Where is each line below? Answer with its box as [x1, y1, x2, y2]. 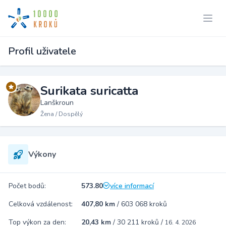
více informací [110, 181, 154, 191]
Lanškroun [40, 98, 74, 107]
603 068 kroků [121, 199, 167, 209]
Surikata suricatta [40, 83, 138, 99]
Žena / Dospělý [40, 110, 83, 118]
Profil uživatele [8, 44, 76, 58]
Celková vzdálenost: [9, 199, 73, 209]
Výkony [28, 149, 56, 160]
